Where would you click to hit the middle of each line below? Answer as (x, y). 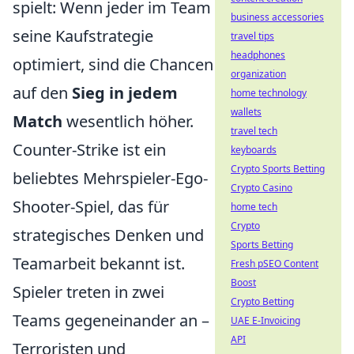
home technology (269, 93)
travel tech (254, 131)
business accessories (277, 17)
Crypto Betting (262, 301)
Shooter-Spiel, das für (91, 206)
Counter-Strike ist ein (89, 149)
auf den (42, 92)
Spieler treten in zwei (88, 292)
